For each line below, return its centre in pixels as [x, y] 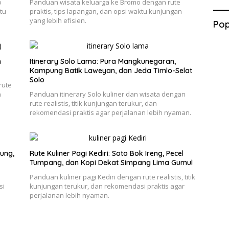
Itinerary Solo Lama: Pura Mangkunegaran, [102, 61]
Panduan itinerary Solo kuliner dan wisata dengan [107, 94]
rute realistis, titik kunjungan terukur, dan [93, 103]
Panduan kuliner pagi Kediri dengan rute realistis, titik [112, 177]
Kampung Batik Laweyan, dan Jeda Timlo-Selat [111, 70]
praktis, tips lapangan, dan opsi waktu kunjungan [106, 11]
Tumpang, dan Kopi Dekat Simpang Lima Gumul [111, 162]
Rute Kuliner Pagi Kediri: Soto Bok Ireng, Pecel [106, 153]
